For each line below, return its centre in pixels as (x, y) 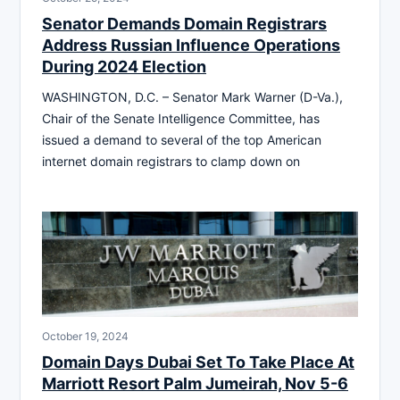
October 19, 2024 (85, 337)
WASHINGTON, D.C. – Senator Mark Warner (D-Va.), (192, 97)
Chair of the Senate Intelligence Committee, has (181, 119)
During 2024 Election (124, 67)
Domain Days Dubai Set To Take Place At (198, 362)
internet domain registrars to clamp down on (171, 162)
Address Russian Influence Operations (191, 46)
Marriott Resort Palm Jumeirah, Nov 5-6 (195, 384)
